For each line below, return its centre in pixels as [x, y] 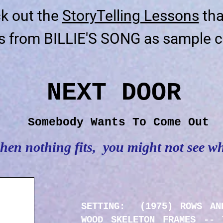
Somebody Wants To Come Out [118, 122]
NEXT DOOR [114, 93]
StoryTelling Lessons [130, 16]
